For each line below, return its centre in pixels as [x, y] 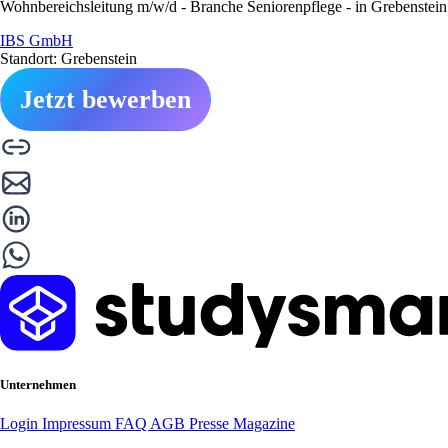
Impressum [78, 423]
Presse [211, 423]
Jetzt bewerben [105, 99]
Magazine [264, 423]
